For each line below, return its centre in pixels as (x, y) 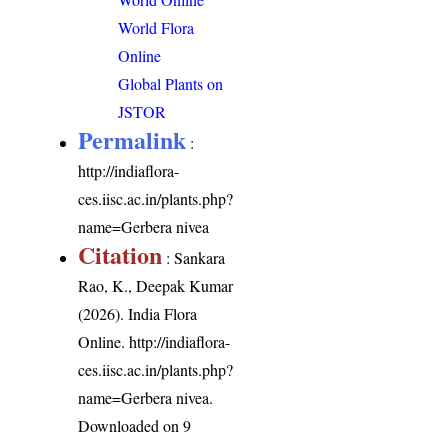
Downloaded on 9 (135, 425)
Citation (120, 254)
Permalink (132, 139)
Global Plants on (171, 83)
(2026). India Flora (138, 313)
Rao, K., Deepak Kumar (156, 285)
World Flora (156, 27)
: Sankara (194, 257)
